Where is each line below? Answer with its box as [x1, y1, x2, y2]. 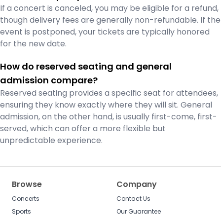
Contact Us [116, 194, 150, 203]
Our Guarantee [116, 207, 161, 216]
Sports [12, 207, 31, 216]
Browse [12, 179, 42, 190]
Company [116, 179, 157, 190]
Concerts [12, 194, 39, 203]
